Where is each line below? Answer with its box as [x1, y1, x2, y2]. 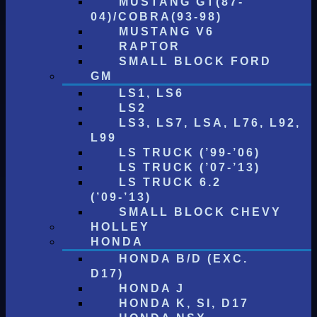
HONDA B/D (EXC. [119, 253, 248, 265]
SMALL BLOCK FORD [119, 55, 272, 67]
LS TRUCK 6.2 [119, 176, 221, 188]
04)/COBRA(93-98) [91, 11, 222, 23]
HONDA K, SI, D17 [119, 297, 249, 309]
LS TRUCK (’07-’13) [119, 161, 260, 173]
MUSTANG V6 [119, 25, 214, 38]
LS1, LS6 [119, 87, 184, 99]
